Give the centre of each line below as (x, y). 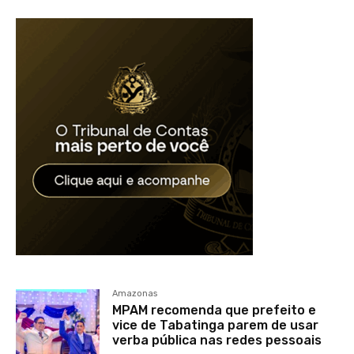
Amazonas (135, 294)
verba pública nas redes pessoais (217, 341)
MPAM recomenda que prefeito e (215, 311)
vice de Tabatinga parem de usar (216, 326)
